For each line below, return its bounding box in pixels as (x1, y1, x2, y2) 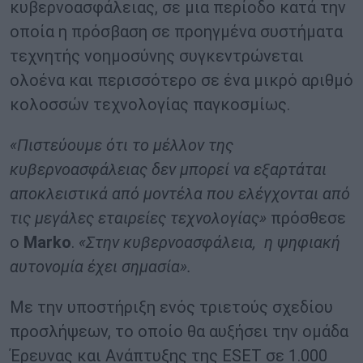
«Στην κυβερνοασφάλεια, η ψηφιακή (79, 233, 340, 253)
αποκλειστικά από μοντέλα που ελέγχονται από (10, 184, 350, 204)
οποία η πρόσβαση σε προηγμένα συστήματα (10, 22, 343, 42)
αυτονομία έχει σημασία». (10, 257, 191, 277)
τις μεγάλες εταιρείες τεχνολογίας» (10, 208, 267, 228)
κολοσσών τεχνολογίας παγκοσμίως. (10, 95, 290, 115)
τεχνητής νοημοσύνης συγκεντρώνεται (10, 46, 304, 66)
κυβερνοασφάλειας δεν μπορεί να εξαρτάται (10, 160, 327, 180)
